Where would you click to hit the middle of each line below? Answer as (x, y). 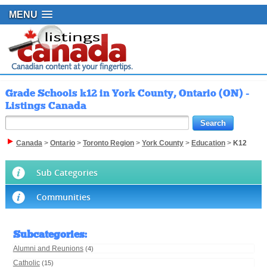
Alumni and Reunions (48, 249)
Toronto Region (108, 143)
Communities (63, 197)
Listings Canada (46, 106)
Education (208, 143)
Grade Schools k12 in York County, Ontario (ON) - (127, 93)
